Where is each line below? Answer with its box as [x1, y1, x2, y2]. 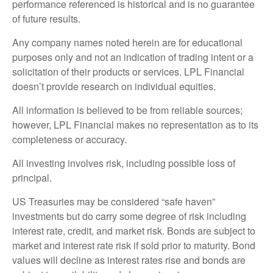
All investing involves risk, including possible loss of [12, 156, 235, 171]
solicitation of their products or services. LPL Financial [12, 65, 244, 79]
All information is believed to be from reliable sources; [12, 103, 243, 118]
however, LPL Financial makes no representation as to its [12, 118, 258, 132]
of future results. [12, 12, 83, 26]
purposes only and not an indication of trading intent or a [12, 50, 253, 65]
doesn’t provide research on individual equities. [12, 79, 218, 94]
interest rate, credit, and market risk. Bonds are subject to [12, 224, 255, 238]
